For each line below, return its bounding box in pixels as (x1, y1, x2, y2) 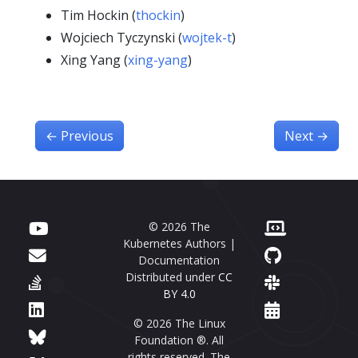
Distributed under (125, 268, 218, 284)
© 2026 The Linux (133, 315, 225, 331)
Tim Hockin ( (61, 6, 136, 24)
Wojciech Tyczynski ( (61, 28, 182, 46)
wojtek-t (182, 28, 232, 46)
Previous (61, 126, 113, 145)
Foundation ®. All (134, 332, 224, 348)
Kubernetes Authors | (122, 235, 236, 251)
